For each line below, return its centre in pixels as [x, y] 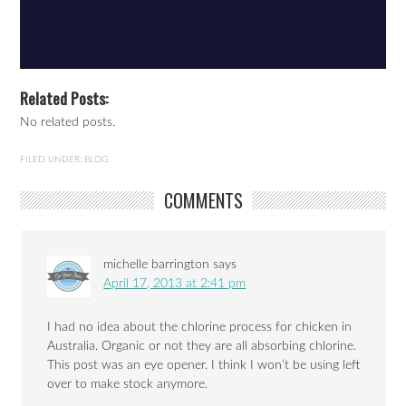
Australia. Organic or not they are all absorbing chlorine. [202, 347]
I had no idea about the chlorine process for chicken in [200, 328]
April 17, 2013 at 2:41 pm [175, 284]
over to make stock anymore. [128, 385]
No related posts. [68, 123]
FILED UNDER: [53, 160]
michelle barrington [157, 265]
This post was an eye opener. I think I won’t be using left [204, 366]
